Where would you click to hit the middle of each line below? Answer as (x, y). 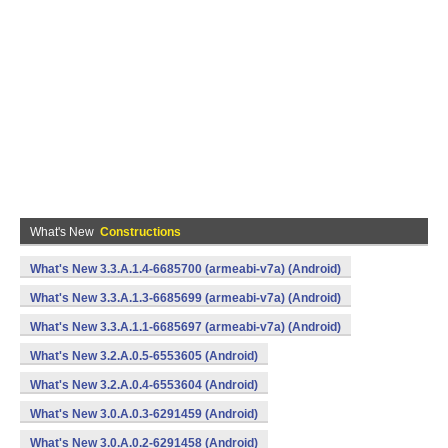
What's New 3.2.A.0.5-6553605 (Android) (144, 356)
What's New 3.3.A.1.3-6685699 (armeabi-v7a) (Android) (185, 298)
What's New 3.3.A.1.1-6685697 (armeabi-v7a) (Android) (185, 327)
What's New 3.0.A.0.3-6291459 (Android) (144, 414)
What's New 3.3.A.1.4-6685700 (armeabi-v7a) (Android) (185, 269)
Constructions (140, 232)
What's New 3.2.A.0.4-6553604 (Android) (144, 385)
